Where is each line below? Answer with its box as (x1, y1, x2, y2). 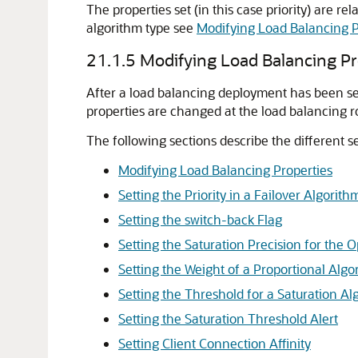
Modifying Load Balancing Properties (118, 161, 332, 178)
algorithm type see (86, 19, 197, 36)
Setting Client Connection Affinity (118, 335, 311, 352)
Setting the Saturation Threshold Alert (118, 310, 338, 327)
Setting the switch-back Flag (118, 211, 282, 228)
